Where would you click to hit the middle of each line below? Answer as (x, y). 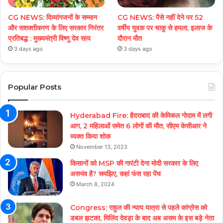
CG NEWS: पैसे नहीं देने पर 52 (161, 18)
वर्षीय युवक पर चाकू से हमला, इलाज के (165, 28)
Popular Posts (35, 87)
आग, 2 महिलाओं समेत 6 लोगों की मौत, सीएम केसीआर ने (138, 126)
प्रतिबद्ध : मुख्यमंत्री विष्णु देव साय (49, 39)
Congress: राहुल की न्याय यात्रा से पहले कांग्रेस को (139, 208)
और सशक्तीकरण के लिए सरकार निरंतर (56, 28)
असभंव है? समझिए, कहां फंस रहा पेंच (115, 174)
